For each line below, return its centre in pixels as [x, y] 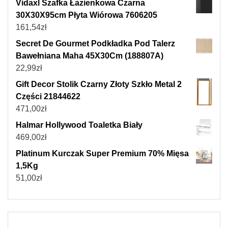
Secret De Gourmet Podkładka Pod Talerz [95, 44]
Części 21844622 [48, 97]
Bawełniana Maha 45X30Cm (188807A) [90, 56]
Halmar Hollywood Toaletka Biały [79, 125]
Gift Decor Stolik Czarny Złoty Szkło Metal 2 [99, 84]
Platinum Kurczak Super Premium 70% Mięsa [102, 154]
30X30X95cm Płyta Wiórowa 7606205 [87, 15]
